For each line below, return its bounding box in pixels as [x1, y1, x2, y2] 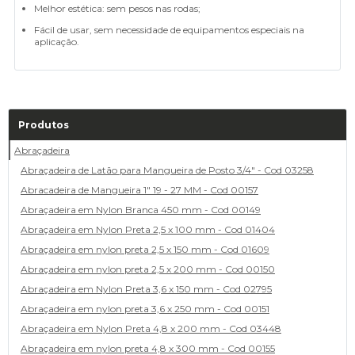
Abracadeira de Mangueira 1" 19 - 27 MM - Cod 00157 [21, 183, 258, 196]
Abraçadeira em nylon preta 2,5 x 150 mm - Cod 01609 [21, 242, 269, 255]
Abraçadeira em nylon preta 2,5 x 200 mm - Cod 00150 [21, 262, 275, 275]
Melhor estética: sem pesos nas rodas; [34, 2, 200, 15]
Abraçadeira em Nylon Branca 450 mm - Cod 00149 [21, 203, 261, 216]
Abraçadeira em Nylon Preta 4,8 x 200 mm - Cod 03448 [21, 322, 281, 334]
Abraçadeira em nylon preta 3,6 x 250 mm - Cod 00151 [21, 302, 269, 315]
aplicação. [34, 36, 79, 48]
